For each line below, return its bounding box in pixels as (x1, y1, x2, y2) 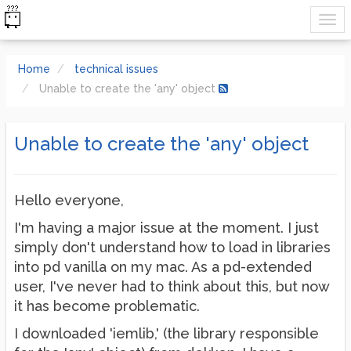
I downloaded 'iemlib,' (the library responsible (14, 325, 319, 342)
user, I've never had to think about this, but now (14, 278, 329, 295)
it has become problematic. (14, 298, 200, 314)
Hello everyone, (14, 192, 124, 208)
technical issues (74, 63, 158, 75)
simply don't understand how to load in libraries (14, 239, 331, 255)
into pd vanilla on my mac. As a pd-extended (14, 259, 312, 275)
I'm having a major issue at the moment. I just (14, 219, 319, 236)
